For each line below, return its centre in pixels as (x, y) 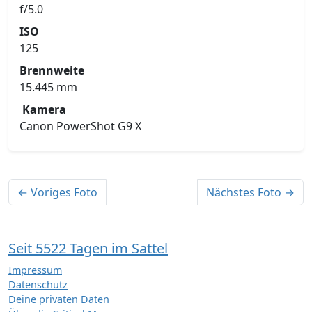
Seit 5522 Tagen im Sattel (88, 248)
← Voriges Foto (57, 192)
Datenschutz (38, 284)
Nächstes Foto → (250, 192)
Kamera (44, 109)
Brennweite (52, 70)
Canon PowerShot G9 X (80, 126)
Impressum (35, 270)
